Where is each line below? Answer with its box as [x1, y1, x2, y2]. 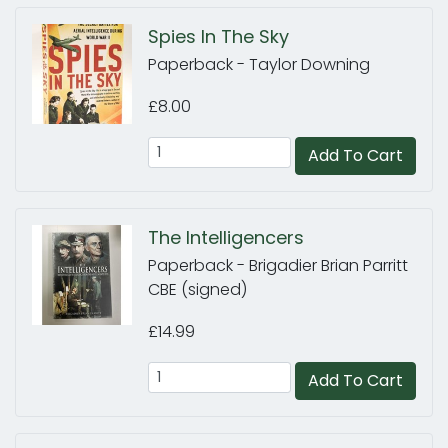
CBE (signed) [148, 278, 247, 301]
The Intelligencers [148, 225, 304, 250]
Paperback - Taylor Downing [148, 53, 370, 76]
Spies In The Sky [148, 24, 289, 49]
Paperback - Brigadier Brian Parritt [148, 254, 408, 277]
